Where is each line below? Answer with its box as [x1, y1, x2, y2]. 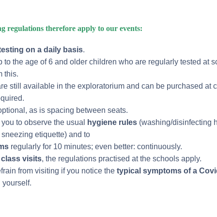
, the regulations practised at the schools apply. [41, 155, 201, 163]
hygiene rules [87, 118, 137, 127]
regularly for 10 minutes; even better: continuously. [8, 142, 182, 151]
